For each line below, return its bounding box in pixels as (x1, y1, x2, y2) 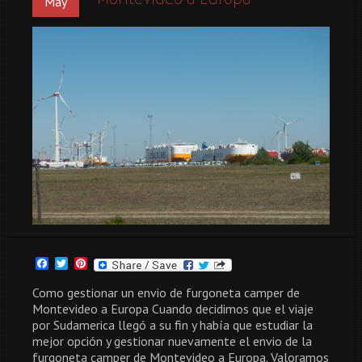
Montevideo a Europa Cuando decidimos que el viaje (32, 301, 314, 318)
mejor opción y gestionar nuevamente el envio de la (32, 333, 312, 350)
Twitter (68, 255, 108, 272)
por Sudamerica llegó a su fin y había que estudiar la (32, 317, 313, 334)
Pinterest (87, 255, 138, 272)
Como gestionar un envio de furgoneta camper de (32, 284, 300, 301)
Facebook (48, 255, 101, 272)
